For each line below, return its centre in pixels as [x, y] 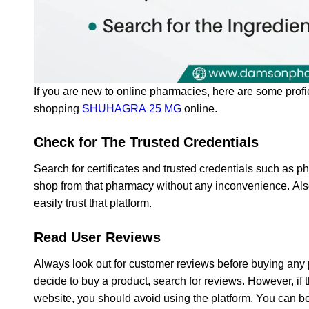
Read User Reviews [97, 238]
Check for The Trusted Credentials [146, 142]
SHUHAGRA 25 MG [132, 108]
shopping [58, 108]
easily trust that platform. [93, 203]
